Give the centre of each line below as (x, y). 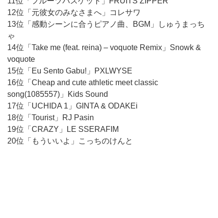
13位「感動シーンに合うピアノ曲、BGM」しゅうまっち (106, 24)
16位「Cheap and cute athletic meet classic (83, 82)
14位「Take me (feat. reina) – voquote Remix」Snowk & (104, 47)
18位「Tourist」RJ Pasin (51, 118)
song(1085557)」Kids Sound (58, 94)
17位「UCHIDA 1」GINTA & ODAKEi (73, 106)
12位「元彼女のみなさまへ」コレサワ (74, 12)
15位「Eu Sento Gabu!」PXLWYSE (70, 71)
